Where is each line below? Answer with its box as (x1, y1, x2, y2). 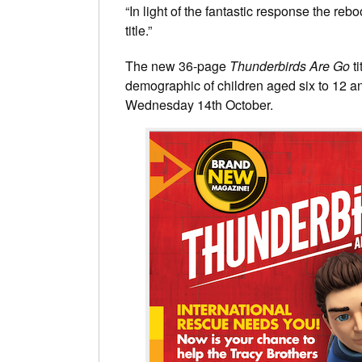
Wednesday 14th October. (125, 95, 273, 115)
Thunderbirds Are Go (226, 57, 350, 76)
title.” (125, 21, 152, 40)
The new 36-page (125, 57, 226, 76)
